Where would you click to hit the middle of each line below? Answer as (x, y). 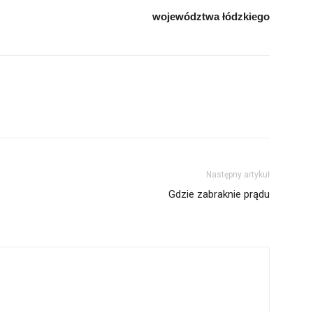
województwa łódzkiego (211, 17)
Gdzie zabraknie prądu (219, 195)
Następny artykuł (238, 175)
